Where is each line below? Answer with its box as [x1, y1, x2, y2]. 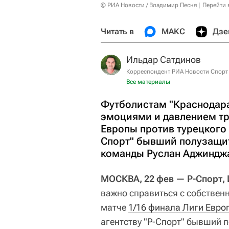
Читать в [101, 27, 134, 36]
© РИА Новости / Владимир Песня [101, 2, 197, 9]
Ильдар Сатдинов [126, 54, 201, 65]
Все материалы [126, 78, 170, 85]
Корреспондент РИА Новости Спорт [126, 68, 228, 75]
